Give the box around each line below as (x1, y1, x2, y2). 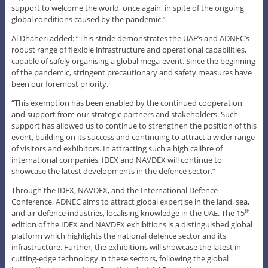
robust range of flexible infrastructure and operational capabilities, (11, 44, 246, 55)
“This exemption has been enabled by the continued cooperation (11, 97, 242, 108)
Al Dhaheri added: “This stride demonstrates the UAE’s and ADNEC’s (11, 32, 249, 44)
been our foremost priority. (11, 78, 108, 89)
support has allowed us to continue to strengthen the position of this (11, 120, 257, 131)
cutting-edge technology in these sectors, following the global (11, 252, 229, 264)
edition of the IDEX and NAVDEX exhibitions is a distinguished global (11, 218, 252, 230)
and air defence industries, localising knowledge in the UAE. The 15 (11, 207, 245, 218)
